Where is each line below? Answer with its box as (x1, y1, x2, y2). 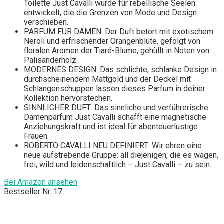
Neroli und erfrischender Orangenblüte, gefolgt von (24, 36, 200, 46)
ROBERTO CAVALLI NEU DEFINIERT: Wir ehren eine (24, 141, 202, 151)
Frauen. (24, 131, 49, 141)
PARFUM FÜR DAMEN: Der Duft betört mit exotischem (24, 27, 213, 37)
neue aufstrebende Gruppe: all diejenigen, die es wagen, (24, 150, 218, 160)
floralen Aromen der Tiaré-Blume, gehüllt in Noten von (24, 46, 209, 56)
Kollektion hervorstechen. (24, 93, 112, 103)
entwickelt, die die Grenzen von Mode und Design (24, 8, 197, 18)
